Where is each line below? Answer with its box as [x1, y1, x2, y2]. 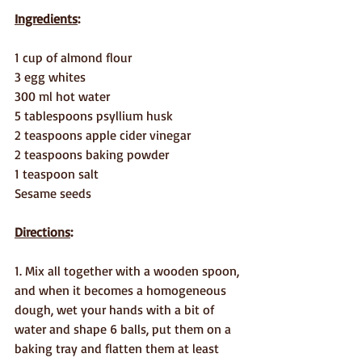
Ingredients [15, 10, 78, 27]
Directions [15, 223, 70, 240]
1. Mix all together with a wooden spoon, [15, 262, 242, 279]
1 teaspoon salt [15, 165, 99, 182]
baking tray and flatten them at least [15, 339, 222, 356]
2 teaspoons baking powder [15, 145, 169, 162]
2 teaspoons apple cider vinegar [15, 126, 191, 143]
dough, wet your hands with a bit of [15, 301, 217, 318]
